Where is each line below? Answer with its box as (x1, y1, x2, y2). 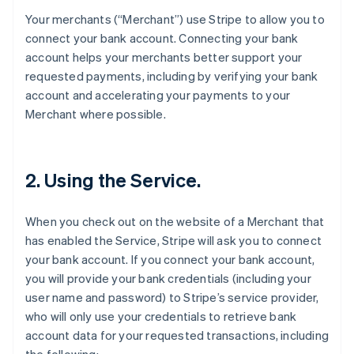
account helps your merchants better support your (25, 49, 303, 65)
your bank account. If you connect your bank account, (25, 251, 315, 267)
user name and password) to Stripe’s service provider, (25, 289, 319, 305)
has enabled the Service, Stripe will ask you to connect (25, 232, 322, 248)
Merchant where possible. (25, 106, 166, 122)
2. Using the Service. (25, 168, 201, 192)
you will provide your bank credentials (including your (25, 270, 311, 286)
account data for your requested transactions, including (25, 327, 330, 343)
